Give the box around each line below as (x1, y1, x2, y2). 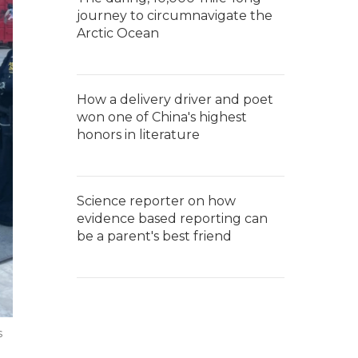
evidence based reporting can (77, 211, 268, 226)
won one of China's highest (77, 109, 247, 125)
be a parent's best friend (77, 229, 232, 244)
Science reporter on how (77, 193, 236, 209)
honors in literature (77, 127, 200, 142)
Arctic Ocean (77, 26, 159, 41)
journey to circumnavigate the (77, 8, 272, 23)
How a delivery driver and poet (77, 92, 273, 107)
